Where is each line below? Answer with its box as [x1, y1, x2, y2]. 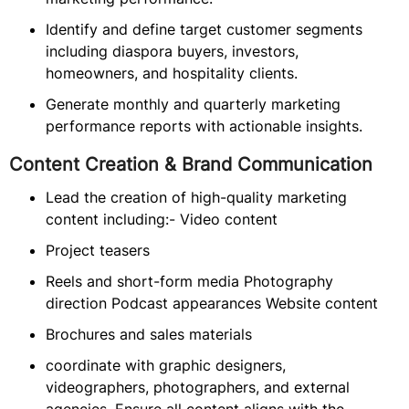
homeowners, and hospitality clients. [46, 64, 298, 82]
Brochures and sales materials [46, 325, 252, 343]
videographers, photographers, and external [46, 378, 350, 396]
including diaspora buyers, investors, [46, 42, 299, 60]
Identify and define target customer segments [46, 20, 362, 38]
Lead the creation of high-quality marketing [46, 188, 347, 206]
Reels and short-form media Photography [46, 272, 333, 290]
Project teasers [46, 241, 150, 259]
